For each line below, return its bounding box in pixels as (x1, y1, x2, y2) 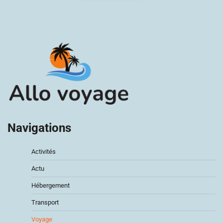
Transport (31, 198, 59, 206)
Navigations (7, 120, 71, 135)
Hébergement (31, 181, 70, 189)
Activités (31, 147, 56, 155)
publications (7, 10, 66, 23)
